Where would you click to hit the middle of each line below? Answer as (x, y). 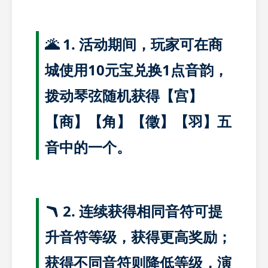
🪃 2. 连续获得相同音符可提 (134, 211)
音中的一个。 (88, 147)
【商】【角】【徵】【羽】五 (138, 121)
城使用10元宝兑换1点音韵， (136, 69)
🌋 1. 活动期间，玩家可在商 (134, 44)
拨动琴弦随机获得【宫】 (124, 95)
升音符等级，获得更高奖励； (138, 236)
